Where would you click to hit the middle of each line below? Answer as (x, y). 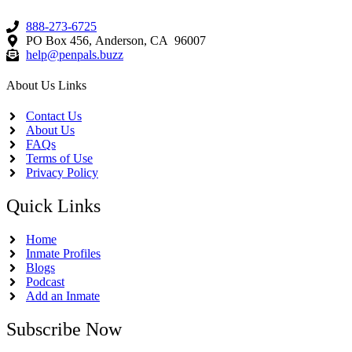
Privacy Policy (62, 173)
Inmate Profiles (63, 253)
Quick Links (53, 206)
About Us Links (46, 85)
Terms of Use (59, 159)
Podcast (45, 281)
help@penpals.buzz (75, 54)
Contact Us (54, 116)
